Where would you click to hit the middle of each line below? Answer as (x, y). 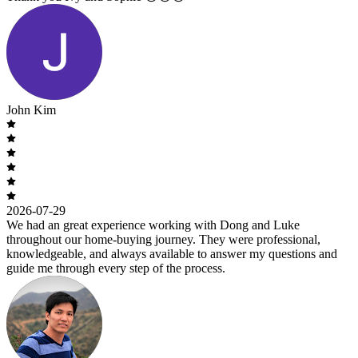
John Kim (31, 109)
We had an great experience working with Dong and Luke (153, 225)
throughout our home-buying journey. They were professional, (163, 239)
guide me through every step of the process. (116, 268)
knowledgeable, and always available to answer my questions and (172, 253)
